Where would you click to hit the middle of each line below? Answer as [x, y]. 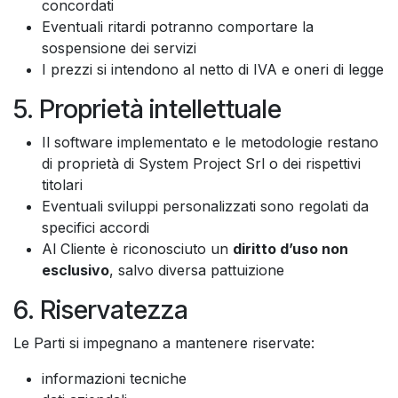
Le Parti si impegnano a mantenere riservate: [164, 342]
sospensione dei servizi [119, 48]
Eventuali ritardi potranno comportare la [178, 26]
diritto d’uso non [291, 248]
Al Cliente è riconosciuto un [137, 248]
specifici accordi [96, 227]
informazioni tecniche [114, 378]
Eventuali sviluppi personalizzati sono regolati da [205, 206]
